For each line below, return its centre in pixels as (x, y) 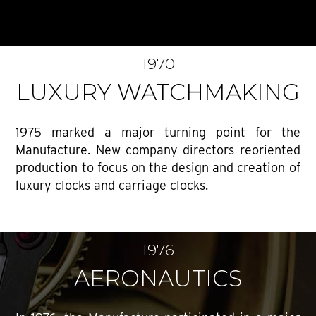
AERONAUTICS (158, 278)
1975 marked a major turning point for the (158, 132)
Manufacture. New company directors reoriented (158, 150)
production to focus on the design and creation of (158, 167)
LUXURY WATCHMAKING (158, 92)
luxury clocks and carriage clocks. (112, 185)
